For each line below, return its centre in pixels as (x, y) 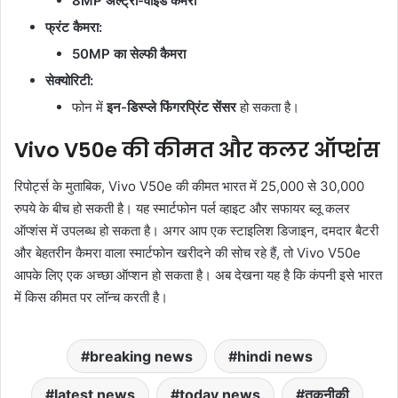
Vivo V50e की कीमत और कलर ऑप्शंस (197, 151)
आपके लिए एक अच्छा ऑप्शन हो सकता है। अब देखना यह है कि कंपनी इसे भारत (198, 275)
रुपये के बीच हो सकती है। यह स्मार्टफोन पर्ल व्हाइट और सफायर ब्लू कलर (182, 208)
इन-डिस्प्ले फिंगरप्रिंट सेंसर (171, 107)
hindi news (275, 356)
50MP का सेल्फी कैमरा (129, 54)
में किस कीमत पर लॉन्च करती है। (91, 297)
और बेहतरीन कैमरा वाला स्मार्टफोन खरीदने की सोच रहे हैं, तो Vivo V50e (187, 252)
